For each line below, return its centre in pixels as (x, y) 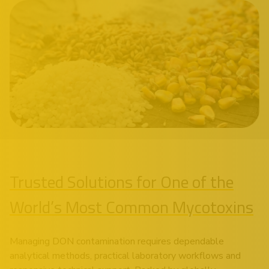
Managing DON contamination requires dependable (117, 242)
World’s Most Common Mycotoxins (131, 207)
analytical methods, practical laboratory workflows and (125, 256)
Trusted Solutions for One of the (122, 182)
